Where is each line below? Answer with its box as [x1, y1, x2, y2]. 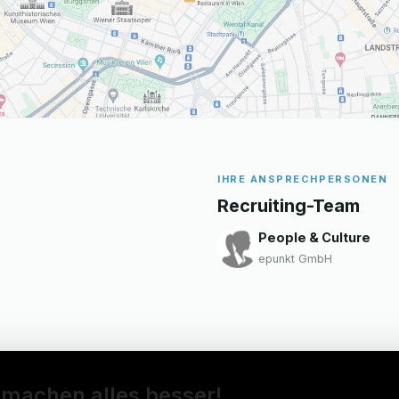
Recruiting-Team [217, 194, 360, 216]
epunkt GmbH [258, 251, 332, 265]
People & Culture [258, 229, 370, 245]
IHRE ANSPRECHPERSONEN [217, 172, 388, 185]
